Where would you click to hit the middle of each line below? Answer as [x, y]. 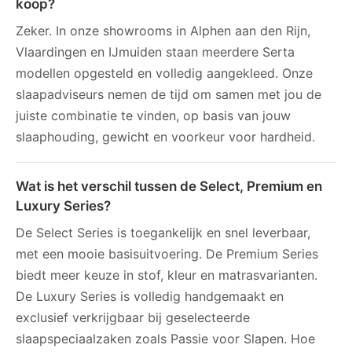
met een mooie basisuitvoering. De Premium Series [167, 253]
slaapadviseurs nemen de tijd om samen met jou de [169, 94]
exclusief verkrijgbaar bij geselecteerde [133, 317]
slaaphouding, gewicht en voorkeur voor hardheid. [165, 136]
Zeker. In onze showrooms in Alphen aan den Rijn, [163, 30]
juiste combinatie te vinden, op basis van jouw [153, 115]
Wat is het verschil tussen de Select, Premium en [169, 186]
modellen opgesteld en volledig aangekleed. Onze [164, 73]
